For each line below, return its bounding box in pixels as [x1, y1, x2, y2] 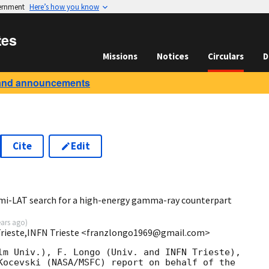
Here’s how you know [29, 2, 99, 11]
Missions [103, 50, 138, 62]
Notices [157, 50, 189, 62]
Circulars [208, 50, 244, 62]
